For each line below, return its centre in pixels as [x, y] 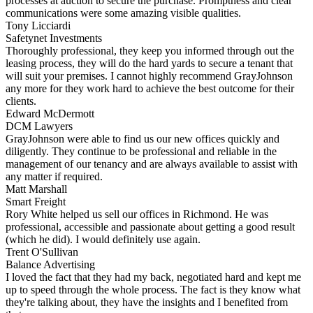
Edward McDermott [50, 114]
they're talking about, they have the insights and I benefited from [147, 303]
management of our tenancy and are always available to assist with [152, 164]
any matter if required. [54, 177]
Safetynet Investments [54, 38]
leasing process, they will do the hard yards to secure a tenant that [149, 64]
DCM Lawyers [39, 126]
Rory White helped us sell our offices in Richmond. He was [137, 214]
